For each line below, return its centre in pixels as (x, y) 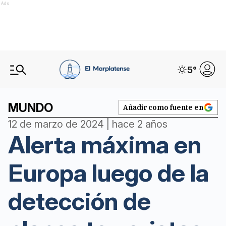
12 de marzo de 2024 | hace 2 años (88, 124)
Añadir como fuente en (163, 107)
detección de (79, 201)
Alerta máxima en (105, 145)
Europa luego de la (108, 173)
